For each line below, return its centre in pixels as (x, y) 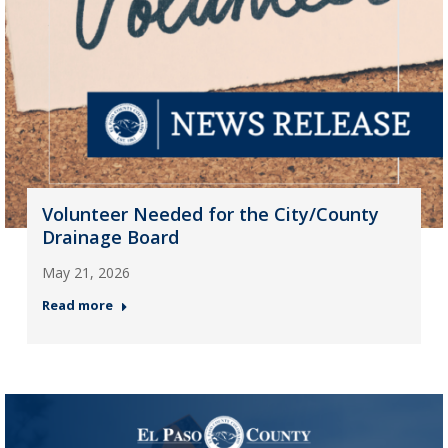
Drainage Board (110, 236)
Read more (77, 304)
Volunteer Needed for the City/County (210, 213)
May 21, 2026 (85, 272)
